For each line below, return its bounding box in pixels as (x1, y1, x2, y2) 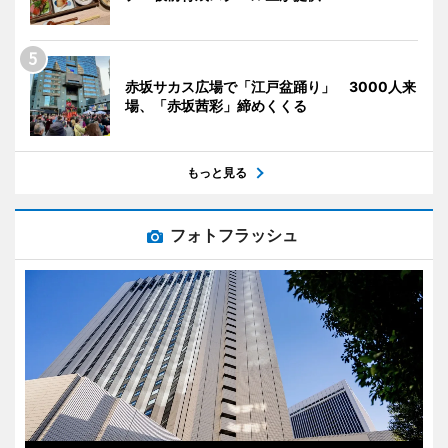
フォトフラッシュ (170, 224, 298, 245)
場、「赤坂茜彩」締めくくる (125, 96, 307, 114)
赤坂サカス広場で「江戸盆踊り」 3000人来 (125, 77, 416, 95)
